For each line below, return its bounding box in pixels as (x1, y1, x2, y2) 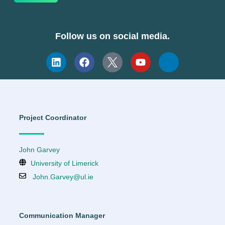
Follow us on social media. (55, 31, 170, 41)
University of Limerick (30, 159, 98, 167)
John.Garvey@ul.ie (32, 172, 93, 181)
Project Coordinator (19, 113, 86, 122)
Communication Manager (19, 211, 105, 219)
